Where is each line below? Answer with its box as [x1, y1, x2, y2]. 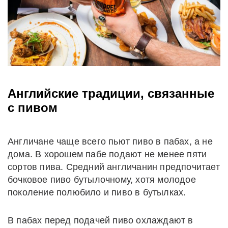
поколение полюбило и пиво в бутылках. [8, 187, 186, 197]
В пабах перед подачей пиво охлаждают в [8, 215, 193, 225]
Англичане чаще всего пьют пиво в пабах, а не [8, 136, 213, 147]
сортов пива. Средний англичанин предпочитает [8, 161, 220, 172]
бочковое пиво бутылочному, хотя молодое [8, 174, 196, 185]
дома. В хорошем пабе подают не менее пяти [8, 149, 207, 159]
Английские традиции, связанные [8, 86, 214, 100]
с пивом [8, 100, 58, 115]
